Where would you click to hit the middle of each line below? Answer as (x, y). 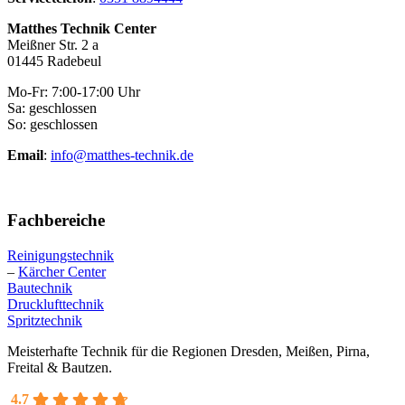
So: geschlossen (52, 124)
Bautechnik (40, 288)
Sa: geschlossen (52, 108)
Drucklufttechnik (56, 305)
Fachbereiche (56, 221)
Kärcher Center (62, 272)
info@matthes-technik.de (122, 155)
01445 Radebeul (54, 61)
